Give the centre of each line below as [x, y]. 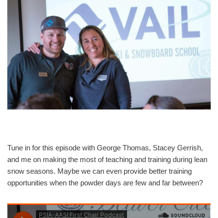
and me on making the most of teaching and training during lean [107, 160]
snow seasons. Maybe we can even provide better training [100, 171]
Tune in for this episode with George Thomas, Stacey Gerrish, [105, 148]
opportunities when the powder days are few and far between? [105, 183]
